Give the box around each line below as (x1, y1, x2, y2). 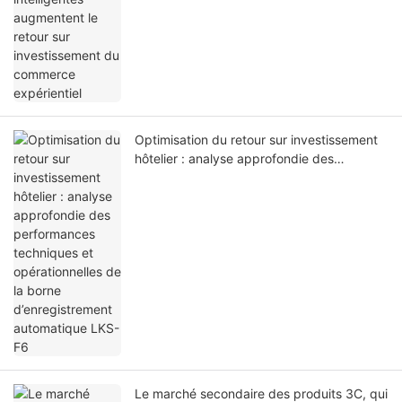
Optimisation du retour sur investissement (135, 132, 378, 148)
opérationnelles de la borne (135, 188, 293, 205)
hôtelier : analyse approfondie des (135, 151, 334, 167)
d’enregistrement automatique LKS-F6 (135, 207, 358, 223)
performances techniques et (135, 170, 300, 186)
